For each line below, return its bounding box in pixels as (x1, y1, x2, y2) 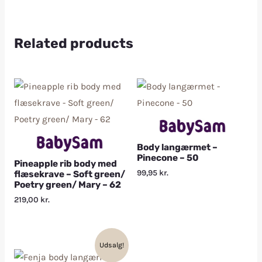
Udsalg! (99, 241, 125, 250)
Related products (13, 35, 133, 51)
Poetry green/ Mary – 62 (13, 179, 121, 190)
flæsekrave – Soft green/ (13, 168, 125, 180)
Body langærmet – (137, 142, 218, 153)
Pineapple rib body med (13, 158, 117, 169)
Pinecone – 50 (137, 152, 199, 163)
